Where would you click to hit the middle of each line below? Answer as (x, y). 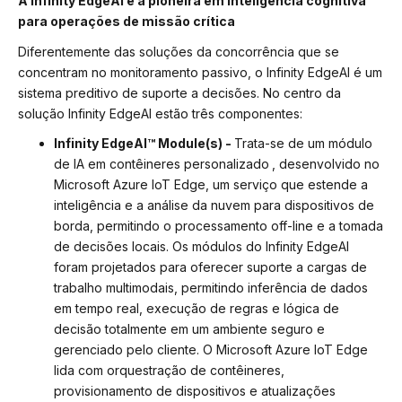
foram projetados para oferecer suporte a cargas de (210, 267)
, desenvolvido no (326, 164)
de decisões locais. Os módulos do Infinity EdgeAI (201, 247)
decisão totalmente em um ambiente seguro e (189, 329)
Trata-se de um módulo (303, 144)
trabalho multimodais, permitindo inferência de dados (211, 288)
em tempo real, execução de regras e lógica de (197, 309)
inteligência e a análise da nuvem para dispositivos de (214, 205)
